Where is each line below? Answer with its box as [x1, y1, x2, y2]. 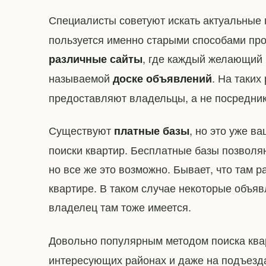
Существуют [49, 122, 114, 138]
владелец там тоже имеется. [49, 199, 191, 215]
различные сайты [49, 51, 142, 67]
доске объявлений [113, 71, 212, 87]
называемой [49, 70, 113, 86]
